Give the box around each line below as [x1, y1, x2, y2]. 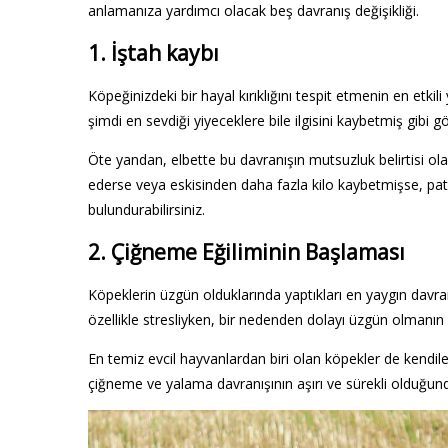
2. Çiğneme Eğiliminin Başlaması [88, 237, 405, 266]
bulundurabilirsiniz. [88, 200, 205, 220]
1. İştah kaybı [88, 38, 219, 67]
